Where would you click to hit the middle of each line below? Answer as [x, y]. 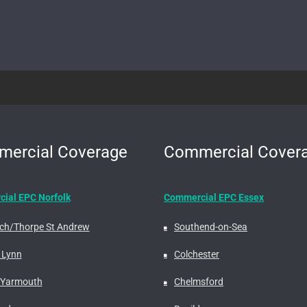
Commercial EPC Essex [214, 198]
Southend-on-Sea [211, 227]
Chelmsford [199, 282]
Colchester [197, 255]
